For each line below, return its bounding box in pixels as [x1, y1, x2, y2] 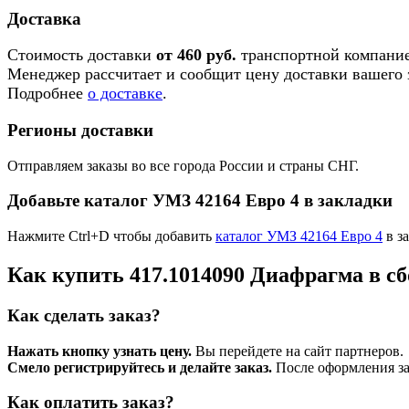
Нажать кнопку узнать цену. [7, 342, 192, 359]
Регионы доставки [7, 121, 153, 141]
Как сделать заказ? [7, 306, 161, 325]
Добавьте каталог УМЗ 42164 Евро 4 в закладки [7, 191, 393, 211]
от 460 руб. [156, 46, 236, 65]
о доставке [88, 84, 163, 103]
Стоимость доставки [7, 46, 156, 65]
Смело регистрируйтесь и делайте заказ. [7, 359, 272, 375]
